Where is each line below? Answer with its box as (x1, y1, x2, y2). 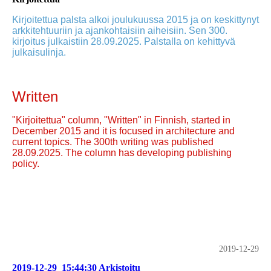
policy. (12, 158, 39, 169)
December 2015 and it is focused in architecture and (12, 126, 235, 136)
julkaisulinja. (12, 47, 66, 57)
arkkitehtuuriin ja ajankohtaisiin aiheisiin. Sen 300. (12, 25, 227, 36)
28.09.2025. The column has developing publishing (12, 148, 232, 158)
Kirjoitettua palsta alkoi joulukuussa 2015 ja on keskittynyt (12, 15, 259, 25)
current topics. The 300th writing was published (12, 137, 214, 147)
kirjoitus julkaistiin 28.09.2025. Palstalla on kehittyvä (12, 36, 235, 47)
